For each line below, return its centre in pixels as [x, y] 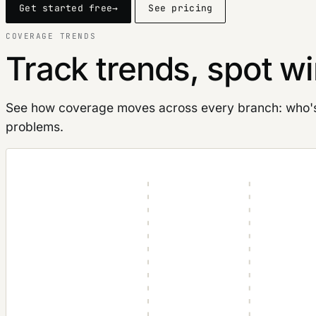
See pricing [181, 8]
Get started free [66, 8]
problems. [35, 126]
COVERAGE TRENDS [51, 36]
